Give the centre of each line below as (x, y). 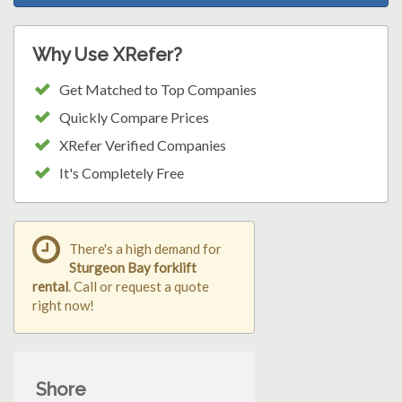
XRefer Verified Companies (143, 145)
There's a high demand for (145, 249)
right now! (63, 306)
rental (50, 287)
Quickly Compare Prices (134, 118)
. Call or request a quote (139, 287)
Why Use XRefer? (107, 55)
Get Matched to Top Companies (158, 90)
